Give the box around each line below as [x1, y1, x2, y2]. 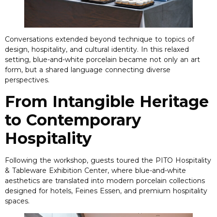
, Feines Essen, [71, 186, 124, 195]
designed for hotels [5, 186, 71, 195]
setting [5, 55, 29, 64]
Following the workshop [5, 155, 87, 165]
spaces [5, 196, 28, 205]
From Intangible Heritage [5, 92, 209, 111]
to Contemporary [5, 110, 141, 129]
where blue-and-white [111, 166, 186, 175]
